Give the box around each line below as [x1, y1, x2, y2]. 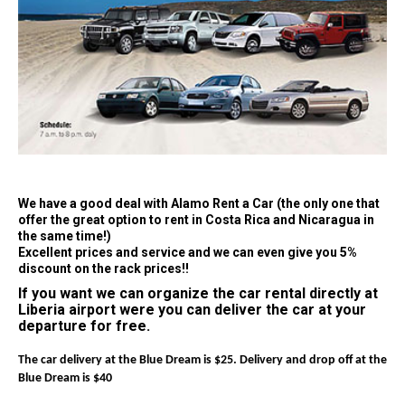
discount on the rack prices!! [18, 261, 189, 277]
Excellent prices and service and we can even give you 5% [18, 245, 357, 260]
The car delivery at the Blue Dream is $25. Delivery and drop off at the [18, 353, 387, 368]
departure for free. [18, 317, 150, 335]
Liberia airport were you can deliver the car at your [18, 301, 366, 319]
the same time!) [18, 229, 111, 244]
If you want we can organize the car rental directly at [18, 285, 378, 303]
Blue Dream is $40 [18, 372, 112, 386]
